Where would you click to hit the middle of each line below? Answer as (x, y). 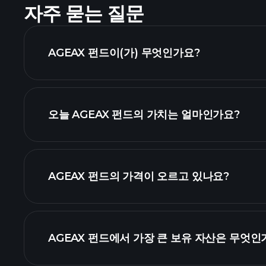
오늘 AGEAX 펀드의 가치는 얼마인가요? (144, 115)
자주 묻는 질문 (84, 13)
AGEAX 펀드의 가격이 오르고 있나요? (139, 176)
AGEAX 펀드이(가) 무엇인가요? (124, 53)
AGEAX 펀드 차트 (160, 251)
